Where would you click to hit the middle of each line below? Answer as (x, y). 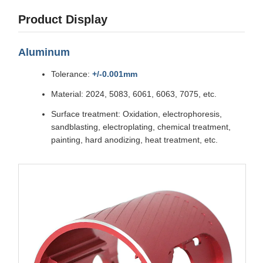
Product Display (63, 20)
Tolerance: (72, 74)
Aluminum (44, 53)
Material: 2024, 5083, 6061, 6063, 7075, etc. (134, 94)
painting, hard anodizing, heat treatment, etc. (134, 140)
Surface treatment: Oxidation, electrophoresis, (136, 114)
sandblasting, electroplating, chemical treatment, (141, 127)
